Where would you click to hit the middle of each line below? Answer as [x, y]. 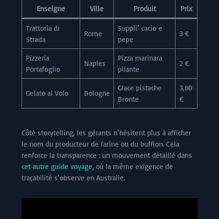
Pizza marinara [140, 58]
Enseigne [51, 9]
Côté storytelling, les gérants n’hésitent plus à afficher [106, 132]
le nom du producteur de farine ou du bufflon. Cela [100, 144]
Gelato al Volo [47, 93]
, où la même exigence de [133, 166]
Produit [144, 9]
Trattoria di [43, 28]
